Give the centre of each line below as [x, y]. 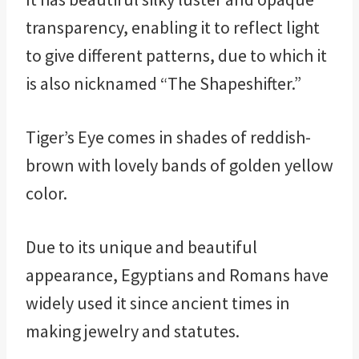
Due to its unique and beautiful [141, 247]
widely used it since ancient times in [158, 303]
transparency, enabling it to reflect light [173, 28]
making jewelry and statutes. [133, 331]
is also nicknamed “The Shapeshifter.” [163, 84]
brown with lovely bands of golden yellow [179, 165]
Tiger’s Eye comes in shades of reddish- [168, 137]
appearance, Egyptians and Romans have [177, 275]
